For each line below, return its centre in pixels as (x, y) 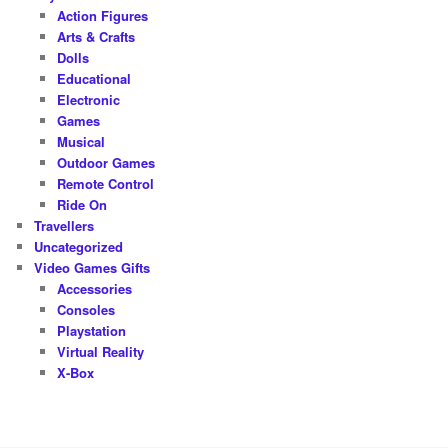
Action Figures (102, 15)
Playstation (91, 330)
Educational (93, 78)
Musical (80, 141)
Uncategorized (79, 246)
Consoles (85, 309)
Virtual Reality (100, 351)
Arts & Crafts (95, 36)
